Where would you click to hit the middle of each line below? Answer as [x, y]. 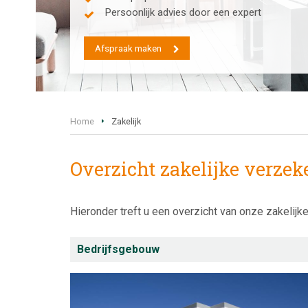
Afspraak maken [128, 48]
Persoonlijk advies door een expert [183, 13]
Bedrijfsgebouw [118, 250]
